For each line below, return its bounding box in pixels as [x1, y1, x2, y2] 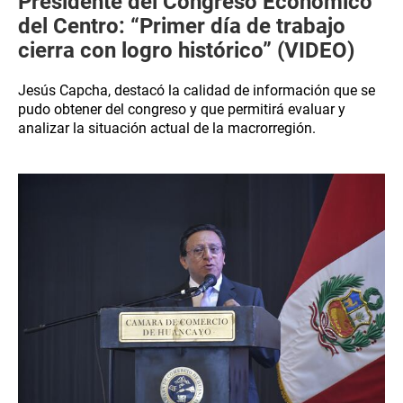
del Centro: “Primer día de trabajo [18, 13, 345, 39]
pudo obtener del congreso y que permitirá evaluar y [18, 101, 345, 118]
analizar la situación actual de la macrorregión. [18, 120, 316, 137]
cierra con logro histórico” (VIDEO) [18, 38, 354, 63]
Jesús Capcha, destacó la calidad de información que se [18, 82, 375, 99]
